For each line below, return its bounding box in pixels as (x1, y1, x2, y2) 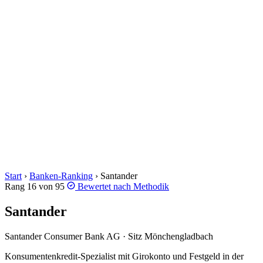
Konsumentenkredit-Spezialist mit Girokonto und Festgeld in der (5, 251, 244, 261)
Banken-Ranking (29, 171, 93, 181)
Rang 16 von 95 (5, 181, 65, 191)
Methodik (133, 181, 169, 191)
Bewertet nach (75, 181, 133, 191)
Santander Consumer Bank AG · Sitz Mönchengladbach (5, 231, 213, 241)
